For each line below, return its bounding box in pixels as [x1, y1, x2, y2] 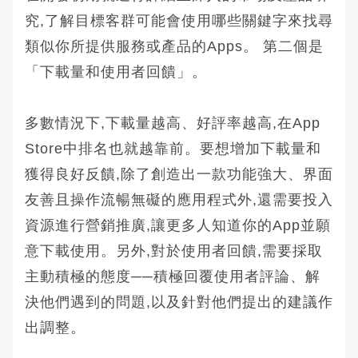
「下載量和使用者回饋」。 [25, 63, 207, 80]
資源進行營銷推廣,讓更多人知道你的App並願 [25, 217, 331, 233]
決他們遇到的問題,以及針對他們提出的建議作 [25, 293, 333, 310]
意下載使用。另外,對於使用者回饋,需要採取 [25, 242, 323, 259]
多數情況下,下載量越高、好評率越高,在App [25, 114, 320, 131]
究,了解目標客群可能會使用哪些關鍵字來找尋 [25, 12, 333, 29]
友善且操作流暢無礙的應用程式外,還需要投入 [25, 191, 333, 208]
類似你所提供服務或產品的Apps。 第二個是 [25, 38, 324, 54]
